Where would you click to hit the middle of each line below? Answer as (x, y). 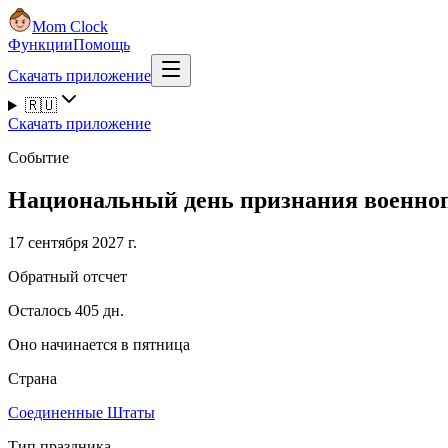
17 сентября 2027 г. (72, 242)
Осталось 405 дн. (66, 310)
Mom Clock (70, 26)
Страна (32, 378)
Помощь (101, 44)
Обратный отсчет (67, 276)
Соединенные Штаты (81, 412)
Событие (38, 157)
